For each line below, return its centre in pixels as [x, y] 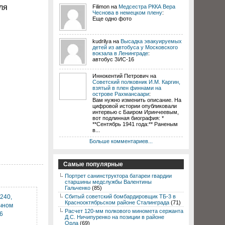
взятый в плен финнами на [127, 88]
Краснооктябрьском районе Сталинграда [117, 202]
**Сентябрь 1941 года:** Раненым [135, 124]
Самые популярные [93, 164]
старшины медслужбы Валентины [108, 182]
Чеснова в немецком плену [127, 13]
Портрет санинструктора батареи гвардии [118, 176]
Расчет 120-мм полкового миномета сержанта [124, 211]
